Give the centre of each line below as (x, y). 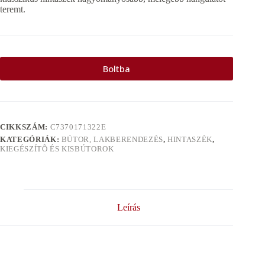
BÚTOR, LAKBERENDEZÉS (112, 140)
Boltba (117, 69)
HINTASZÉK (190, 140)
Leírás (128, 208)
